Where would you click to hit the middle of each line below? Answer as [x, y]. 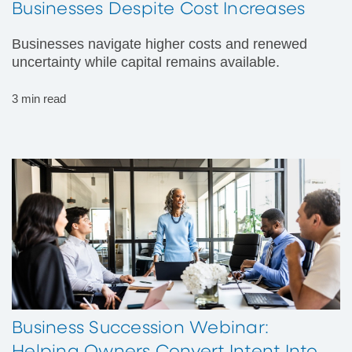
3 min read [39, 98]
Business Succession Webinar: [140, 329]
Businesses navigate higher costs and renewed [159, 44]
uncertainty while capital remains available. [146, 62]
